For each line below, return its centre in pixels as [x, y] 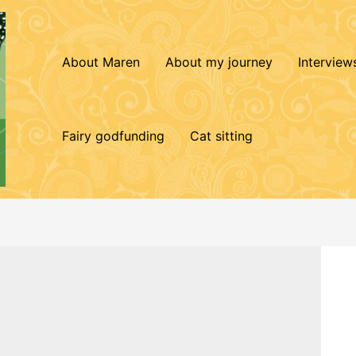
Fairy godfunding [113, 135]
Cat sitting [221, 135]
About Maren [101, 62]
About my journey [219, 62]
